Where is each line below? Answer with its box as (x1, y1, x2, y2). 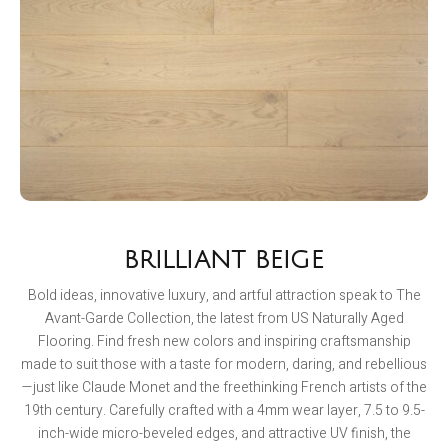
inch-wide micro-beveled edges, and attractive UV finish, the (37, 422, 411, 444)
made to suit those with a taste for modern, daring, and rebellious (21, 353, 427, 375)
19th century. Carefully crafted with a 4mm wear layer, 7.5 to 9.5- (23, 399, 425, 421)
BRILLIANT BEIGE (124, 246, 324, 273)
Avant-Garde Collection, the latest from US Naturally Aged (44, 307, 404, 329)
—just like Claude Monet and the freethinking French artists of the (21, 376, 427, 398)
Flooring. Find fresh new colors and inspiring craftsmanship (37, 330, 411, 352)
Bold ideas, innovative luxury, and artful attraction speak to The (27, 284, 421, 306)
